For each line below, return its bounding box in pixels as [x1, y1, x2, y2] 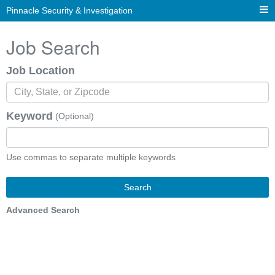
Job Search [6, 34, 100, 60]
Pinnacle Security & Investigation [6, 6, 133, 15]
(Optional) [55, 111, 94, 121]
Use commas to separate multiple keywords [6, 152, 176, 162]
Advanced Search [6, 205, 80, 215]
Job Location [6, 64, 75, 77]
